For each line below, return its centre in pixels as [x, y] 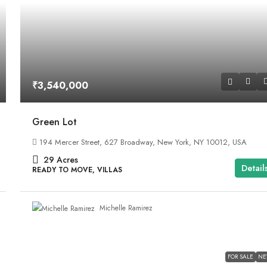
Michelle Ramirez [126, 208]
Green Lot [55, 122]
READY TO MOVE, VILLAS [77, 170]
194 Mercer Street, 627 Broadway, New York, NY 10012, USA [143, 142]
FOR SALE [240, 256]
